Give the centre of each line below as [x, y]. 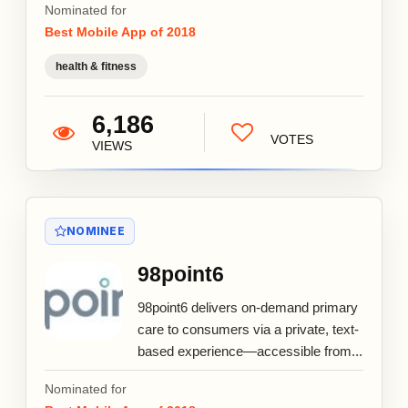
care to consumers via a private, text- [248, 329]
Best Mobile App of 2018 [120, 31]
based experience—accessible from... [250, 351]
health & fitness [96, 66]
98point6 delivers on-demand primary [248, 307]
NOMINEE [96, 230]
